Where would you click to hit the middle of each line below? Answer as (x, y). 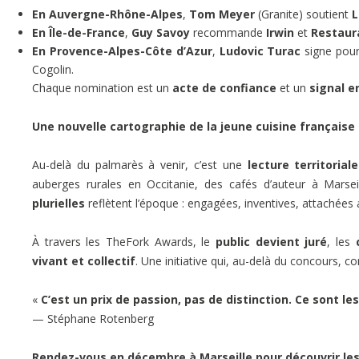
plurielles (58, 203)
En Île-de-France (79, 32)
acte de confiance (224, 87)
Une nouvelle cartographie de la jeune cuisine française (194, 126)
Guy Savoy (161, 32)
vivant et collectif (84, 260)
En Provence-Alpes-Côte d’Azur (122, 50)
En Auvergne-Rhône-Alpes (107, 14)
